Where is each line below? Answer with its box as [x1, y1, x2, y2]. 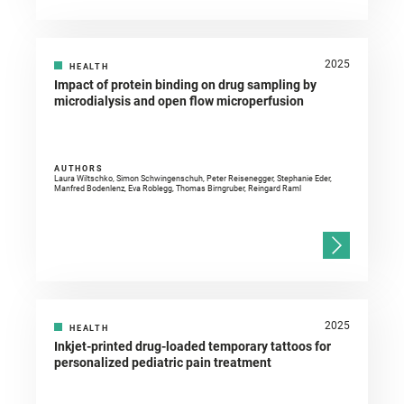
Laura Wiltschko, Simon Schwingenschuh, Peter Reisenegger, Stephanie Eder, [54, 174, 332, 184]
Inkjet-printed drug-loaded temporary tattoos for [54, 339, 331, 354]
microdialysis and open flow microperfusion [54, 94, 304, 109]
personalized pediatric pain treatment [54, 355, 271, 371]
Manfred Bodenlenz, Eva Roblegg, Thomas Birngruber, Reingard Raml [54, 184, 301, 194]
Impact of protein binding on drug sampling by [54, 78, 317, 93]
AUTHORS [54, 164, 104, 174]
